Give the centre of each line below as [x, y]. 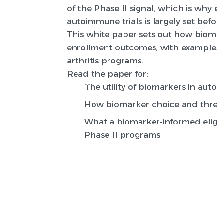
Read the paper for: [108, 74]
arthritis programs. [105, 61]
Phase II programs [122, 135]
